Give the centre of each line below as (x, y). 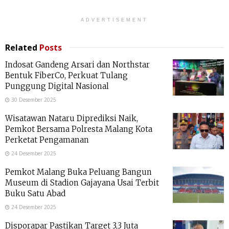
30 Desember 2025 (33, 99)
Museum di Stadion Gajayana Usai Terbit (82, 182)
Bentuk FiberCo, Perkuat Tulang (66, 75)
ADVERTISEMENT (114, 20)
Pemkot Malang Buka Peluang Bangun (78, 172)
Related (21, 47)
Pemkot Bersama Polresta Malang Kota (79, 129)
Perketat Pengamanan (47, 140)
